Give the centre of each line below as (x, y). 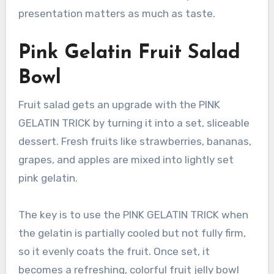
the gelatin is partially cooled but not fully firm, (132, 233)
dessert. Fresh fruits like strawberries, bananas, (135, 141)
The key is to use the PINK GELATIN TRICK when (133, 214)
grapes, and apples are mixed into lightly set (126, 159)
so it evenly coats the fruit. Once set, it (114, 251)
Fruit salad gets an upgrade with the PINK (119, 104)
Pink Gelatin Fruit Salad (129, 54)
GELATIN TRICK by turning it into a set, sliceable (134, 123)
